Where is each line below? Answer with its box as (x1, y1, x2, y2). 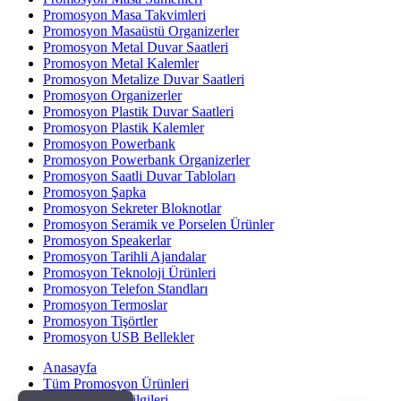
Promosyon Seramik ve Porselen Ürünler (43, 216, 274, 232)
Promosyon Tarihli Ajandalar (43, 248, 206, 264)
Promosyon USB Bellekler (43, 328, 194, 345)
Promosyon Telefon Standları (43, 280, 208, 296)
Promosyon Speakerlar (43, 232, 171, 248)
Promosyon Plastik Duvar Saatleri (43, 103, 234, 119)
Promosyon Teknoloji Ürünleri (43, 264, 216, 280)
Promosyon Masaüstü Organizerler (43, 22, 239, 38)
